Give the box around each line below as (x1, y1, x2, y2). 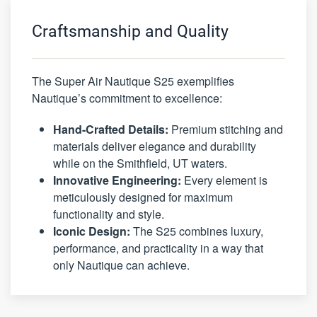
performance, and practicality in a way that (53, 240, 263, 257)
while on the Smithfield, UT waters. (53, 155, 227, 172)
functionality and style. (53, 206, 164, 223)
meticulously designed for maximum (53, 189, 233, 206)
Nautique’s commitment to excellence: (32, 90, 222, 107)
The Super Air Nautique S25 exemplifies (32, 73, 234, 90)
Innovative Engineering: (53, 172, 181, 189)
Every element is (181, 172, 267, 189)
